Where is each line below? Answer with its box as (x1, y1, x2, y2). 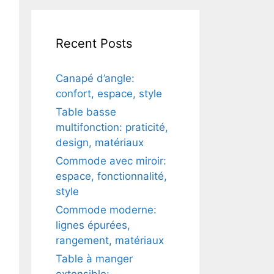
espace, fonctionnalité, (56, 170, 167, 182)
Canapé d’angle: (56, 72, 135, 84)
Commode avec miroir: (56, 155, 166, 167)
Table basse (56, 106, 116, 118)
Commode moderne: (56, 204, 157, 216)
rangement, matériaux (56, 234, 164, 246)
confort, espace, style (56, 87, 162, 100)
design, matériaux (56, 136, 144, 149)
